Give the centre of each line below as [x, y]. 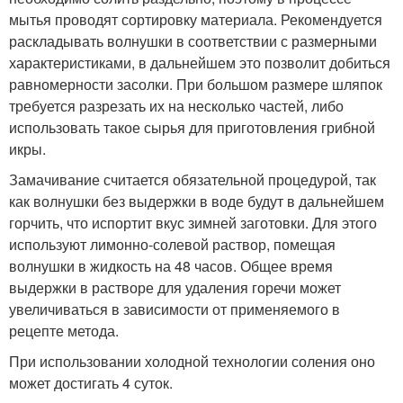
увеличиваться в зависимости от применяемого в [175, 309]
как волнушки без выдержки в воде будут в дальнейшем [197, 201]
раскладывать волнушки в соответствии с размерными [193, 40]
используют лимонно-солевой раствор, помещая [172, 244]
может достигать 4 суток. [91, 382]
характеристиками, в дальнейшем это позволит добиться [200, 62]
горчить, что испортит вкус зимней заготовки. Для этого [193, 222]
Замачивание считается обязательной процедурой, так [193, 179]
